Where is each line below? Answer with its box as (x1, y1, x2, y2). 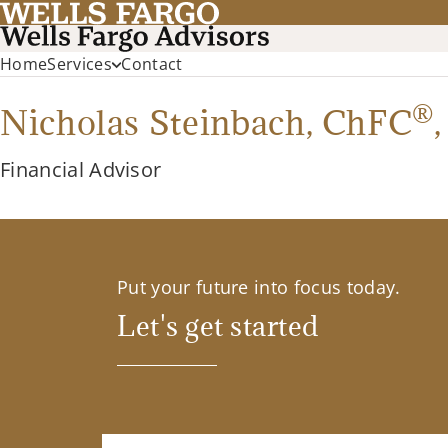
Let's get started (117, 307, 319, 344)
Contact (121, 53, 183, 76)
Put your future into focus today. (117, 275, 401, 300)
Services (47, 53, 112, 76)
